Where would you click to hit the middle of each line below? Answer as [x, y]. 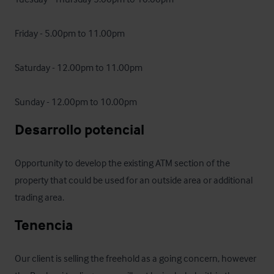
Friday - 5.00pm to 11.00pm [70, 33]
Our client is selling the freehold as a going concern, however [135, 258]
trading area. [39, 197]
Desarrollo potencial [80, 129]
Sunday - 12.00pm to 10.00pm [76, 102]
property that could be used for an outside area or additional [134, 180]
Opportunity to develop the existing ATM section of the [122, 163]
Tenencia [44, 225]
